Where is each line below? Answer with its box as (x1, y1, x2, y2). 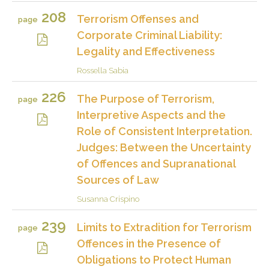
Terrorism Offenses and (77, 12, 199, 25)
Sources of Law (77, 173, 159, 186)
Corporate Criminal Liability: (77, 28, 222, 41)
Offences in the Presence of (77, 237, 221, 250)
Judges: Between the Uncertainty (77, 141, 251, 154)
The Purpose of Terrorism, (77, 92, 214, 105)
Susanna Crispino (77, 194, 139, 204)
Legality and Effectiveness (77, 44, 215, 58)
